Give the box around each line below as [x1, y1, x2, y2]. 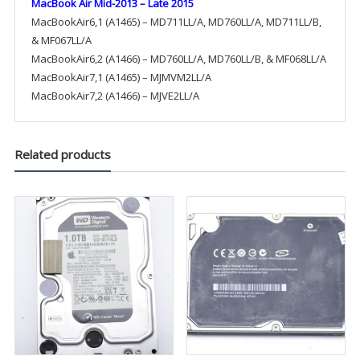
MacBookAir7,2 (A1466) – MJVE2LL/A [31, 88, 199, 103]
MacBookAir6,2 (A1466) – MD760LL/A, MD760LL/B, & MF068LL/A [31, 51, 326, 66]
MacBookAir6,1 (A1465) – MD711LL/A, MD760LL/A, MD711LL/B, [31, 14, 321, 29]
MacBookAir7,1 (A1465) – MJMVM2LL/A [31, 69, 211, 84]
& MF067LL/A [31, 32, 92, 47]
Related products [14, 145, 111, 162]
